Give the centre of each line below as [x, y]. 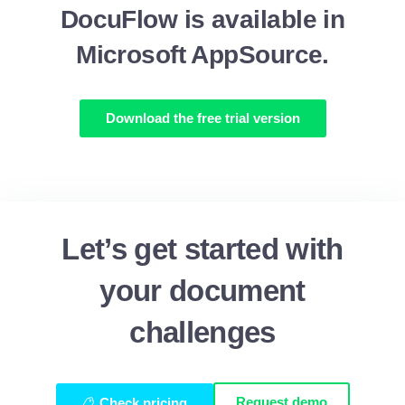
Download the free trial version [202, 118]
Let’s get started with [202, 250]
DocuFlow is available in [202, 20]
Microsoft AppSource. [202, 55]
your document [202, 291]
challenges [202, 333]
